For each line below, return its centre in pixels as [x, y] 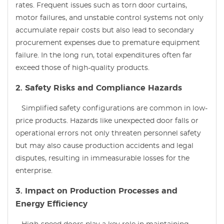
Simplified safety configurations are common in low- [111, 108]
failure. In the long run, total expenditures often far [104, 55]
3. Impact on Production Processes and [96, 191]
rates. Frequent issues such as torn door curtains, [101, 5]
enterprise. [34, 171]
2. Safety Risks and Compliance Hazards [99, 88]
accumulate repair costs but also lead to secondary [105, 30]
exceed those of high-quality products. [82, 68]
